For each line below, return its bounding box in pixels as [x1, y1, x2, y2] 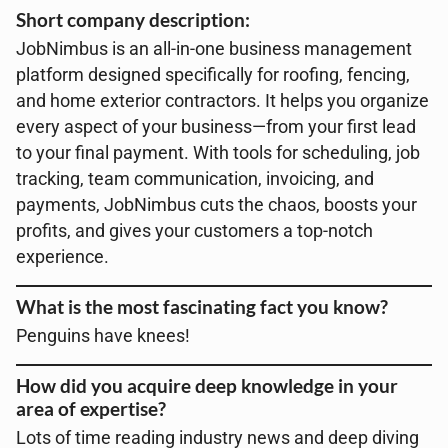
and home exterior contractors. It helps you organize [16, 91, 429, 111]
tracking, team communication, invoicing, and [16, 169, 374, 189]
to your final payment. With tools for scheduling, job [16, 143, 420, 163]
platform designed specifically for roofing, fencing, [16, 65, 410, 85]
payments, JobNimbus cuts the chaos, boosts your [16, 195, 417, 215]
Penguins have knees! [16, 326, 190, 346]
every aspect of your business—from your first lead [16, 117, 416, 137]
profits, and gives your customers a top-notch [16, 221, 373, 241]
